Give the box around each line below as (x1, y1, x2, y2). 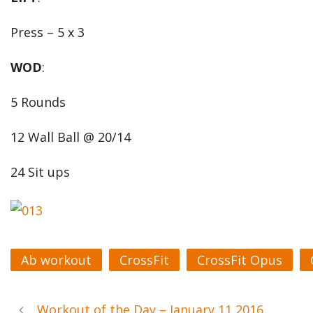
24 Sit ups (10, 163, 70, 180)
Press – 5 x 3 (10, 24, 85, 41)
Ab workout (21, 252, 92, 268)
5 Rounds (10, 94, 66, 110)
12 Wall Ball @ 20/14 (10, 129, 131, 145)
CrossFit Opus (197, 252, 282, 268)
